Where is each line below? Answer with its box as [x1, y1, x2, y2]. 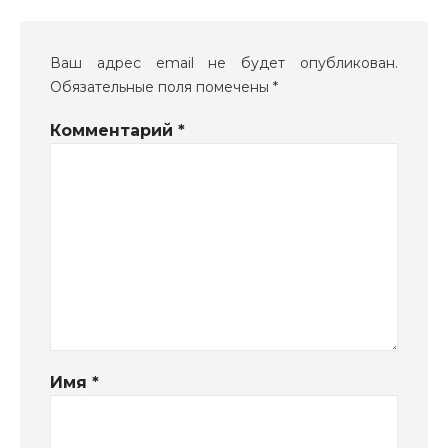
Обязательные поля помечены [50, 78, 273, 97]
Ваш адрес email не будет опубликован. [50, 54, 398, 73]
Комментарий [50, 121, 178, 141]
